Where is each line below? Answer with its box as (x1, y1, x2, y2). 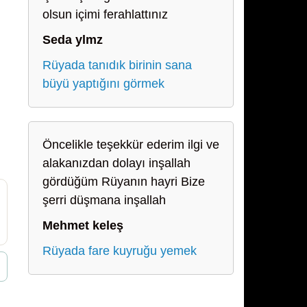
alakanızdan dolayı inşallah (42, 156, 191, 170)
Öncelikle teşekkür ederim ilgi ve (42, 138, 219, 151)
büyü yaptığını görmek (42, 77, 164, 90)
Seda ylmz (42, 33, 103, 47)
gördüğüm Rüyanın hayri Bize (42, 175, 205, 188)
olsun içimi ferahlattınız (42, 8, 168, 21)
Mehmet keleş (42, 219, 123, 232)
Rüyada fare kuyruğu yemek (42, 244, 197, 258)
